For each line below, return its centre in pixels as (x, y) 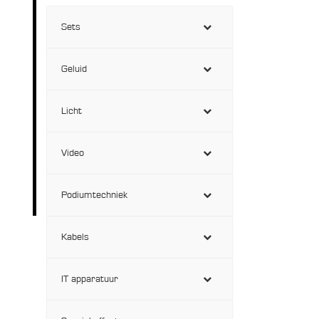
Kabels (75, 237)
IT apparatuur (90, 279)
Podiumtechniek (94, 195)
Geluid (74, 69)
